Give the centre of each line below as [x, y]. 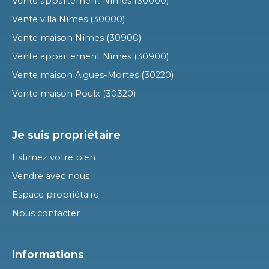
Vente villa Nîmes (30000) [68, 19]
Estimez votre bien [54, 157]
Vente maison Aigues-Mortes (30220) [93, 75]
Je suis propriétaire [66, 134]
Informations [48, 254]
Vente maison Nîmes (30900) [77, 38]
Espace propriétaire [56, 194]
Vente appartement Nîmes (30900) [90, 56]
